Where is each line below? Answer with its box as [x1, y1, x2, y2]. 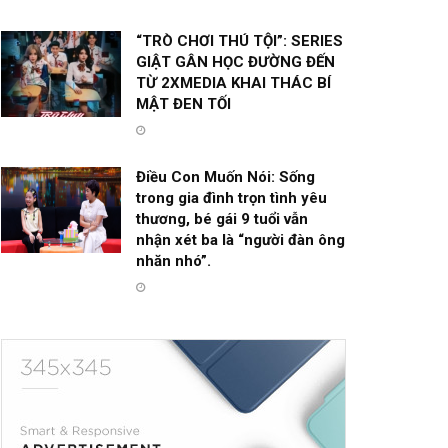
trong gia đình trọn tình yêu [136, 189, 327, 208]
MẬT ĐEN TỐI [136, 95, 231, 114]
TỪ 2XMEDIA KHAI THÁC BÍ [136, 74, 331, 93]
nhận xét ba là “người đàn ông [136, 231, 345, 250]
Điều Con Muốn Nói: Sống [136, 168, 315, 187]
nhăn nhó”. [136, 252, 211, 271]
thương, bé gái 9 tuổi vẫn [136, 210, 308, 229]
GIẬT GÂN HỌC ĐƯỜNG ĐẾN [136, 53, 335, 72]
